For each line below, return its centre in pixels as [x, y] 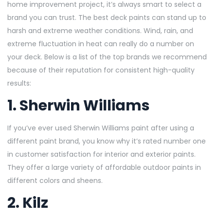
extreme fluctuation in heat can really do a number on [101, 44]
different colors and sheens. [56, 180]
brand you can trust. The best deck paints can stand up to [107, 17]
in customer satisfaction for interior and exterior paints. [101, 154]
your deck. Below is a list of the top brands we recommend [107, 57]
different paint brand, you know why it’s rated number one [107, 141]
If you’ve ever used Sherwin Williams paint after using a [101, 128]
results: [20, 83]
